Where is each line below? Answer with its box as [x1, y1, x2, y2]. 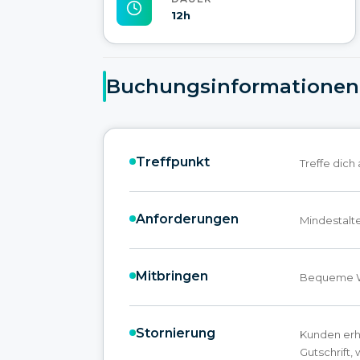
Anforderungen [136, 211, 239, 227]
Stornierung [136, 325, 215, 341]
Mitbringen [136, 268, 208, 284]
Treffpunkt [136, 153, 210, 170]
